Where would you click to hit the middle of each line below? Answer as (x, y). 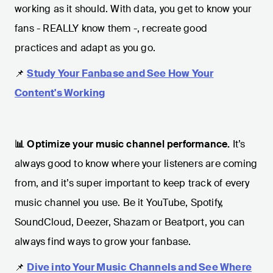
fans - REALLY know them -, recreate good (111, 29)
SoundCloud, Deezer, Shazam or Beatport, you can (130, 222)
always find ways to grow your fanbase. (103, 242)
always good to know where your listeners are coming (136, 164)
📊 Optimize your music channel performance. (124, 144)
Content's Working (60, 93)
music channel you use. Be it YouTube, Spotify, (119, 203)
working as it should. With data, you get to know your (133, 9)
